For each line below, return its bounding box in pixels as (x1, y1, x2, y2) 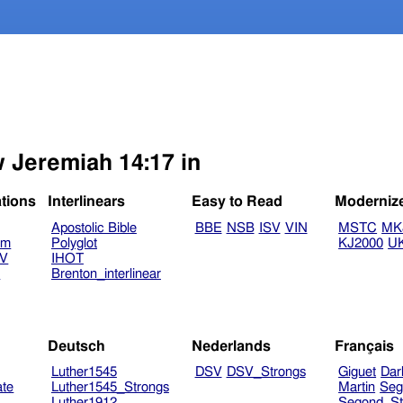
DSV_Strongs (226, 365, 306, 380)
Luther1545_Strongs (50, 381, 169, 395)
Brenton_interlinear (50, 267, 161, 282)
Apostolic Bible (50, 221, 137, 236)
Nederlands (191, 338, 271, 354)
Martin (338, 381, 376, 395)
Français (335, 338, 395, 354)
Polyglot (50, 237, 97, 251)
